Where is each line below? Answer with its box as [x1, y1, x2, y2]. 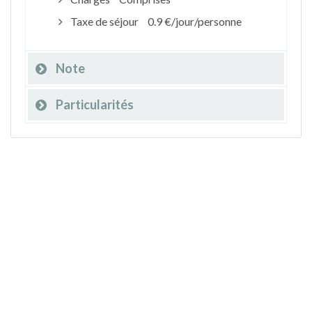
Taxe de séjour [68, 15, 141, 28]
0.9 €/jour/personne [147, 15, 242, 28]
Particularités [56, 97, 134, 112]
